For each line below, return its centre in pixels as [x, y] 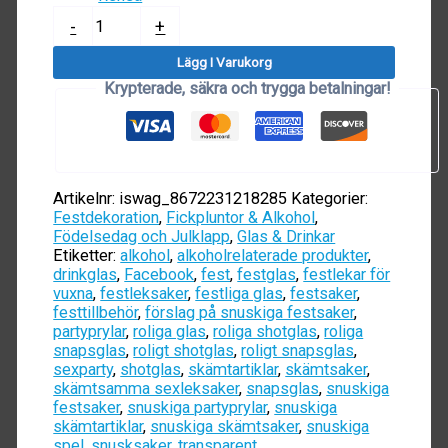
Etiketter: [87, 256]
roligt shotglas [184, 351]
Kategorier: [330, 199]
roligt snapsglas [298, 351]
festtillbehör [96, 313]
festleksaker [144, 294]
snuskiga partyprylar [197, 408]
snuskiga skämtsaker [225, 427]
